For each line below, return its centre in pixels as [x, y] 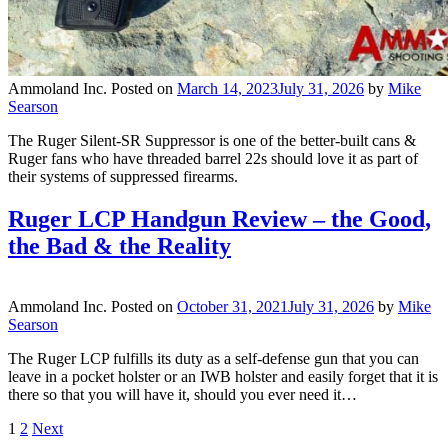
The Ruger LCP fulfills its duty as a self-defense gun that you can [213, 359]
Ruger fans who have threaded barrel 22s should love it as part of [213, 159]
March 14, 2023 [227, 89]
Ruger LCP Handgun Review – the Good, [219, 219]
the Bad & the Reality [119, 246]
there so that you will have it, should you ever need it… [182, 395]
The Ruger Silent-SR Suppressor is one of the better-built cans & [212, 141]
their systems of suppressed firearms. [123, 177]
